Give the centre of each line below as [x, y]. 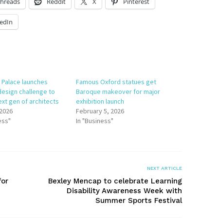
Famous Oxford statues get [116, 82]
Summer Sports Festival [139, 200]
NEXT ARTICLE [164, 168]
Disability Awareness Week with [124, 191]
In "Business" [95, 121]
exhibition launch [100, 101]
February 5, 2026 [100, 111]
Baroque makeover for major [118, 91]
